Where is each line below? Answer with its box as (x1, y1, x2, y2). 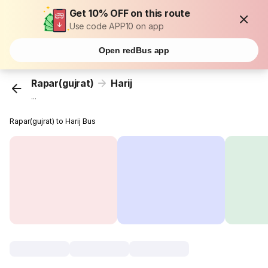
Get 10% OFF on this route (69, 7, 191, 19)
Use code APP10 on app (69, 21, 164, 31)
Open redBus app (98, 45, 170, 55)
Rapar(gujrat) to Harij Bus (10, 117, 96, 126)
